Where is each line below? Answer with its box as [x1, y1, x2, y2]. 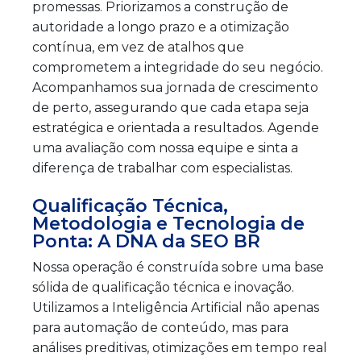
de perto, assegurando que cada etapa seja [32, 99, 309, 115]
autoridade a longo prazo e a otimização [32, 19, 289, 35]
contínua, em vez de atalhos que [32, 39, 244, 55]
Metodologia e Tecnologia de [32, 212, 305, 234]
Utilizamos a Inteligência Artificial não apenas [32, 299, 319, 315]
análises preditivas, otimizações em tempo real [32, 339, 327, 355]
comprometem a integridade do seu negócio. [32, 59, 323, 75]
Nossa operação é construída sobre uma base [32, 259, 324, 275]
